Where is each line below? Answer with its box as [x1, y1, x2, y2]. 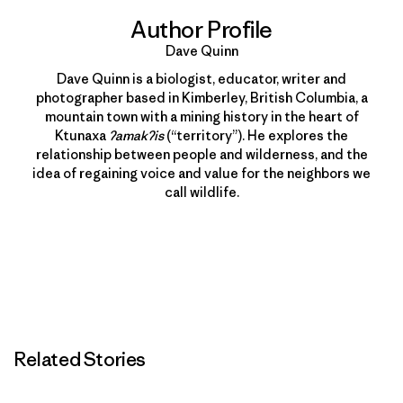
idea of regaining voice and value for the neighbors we [32, 164, 371, 182]
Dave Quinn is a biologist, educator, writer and [57, 69, 346, 87]
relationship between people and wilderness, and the [35, 145, 368, 163]
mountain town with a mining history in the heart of [44, 107, 359, 125]
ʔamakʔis [109, 126, 164, 144]
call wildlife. [164, 183, 239, 201]
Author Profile [130, 14, 273, 44]
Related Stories [14, 346, 146, 372]
